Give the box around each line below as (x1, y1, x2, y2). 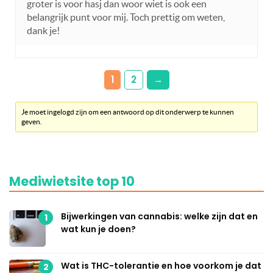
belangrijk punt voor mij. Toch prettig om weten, (27, 12, 225, 23)
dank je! (27, 25, 60, 37)
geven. (21, 118, 43, 126)
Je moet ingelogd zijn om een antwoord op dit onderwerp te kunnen (21, 108, 235, 116)
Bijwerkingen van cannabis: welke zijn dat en (61, 210, 258, 223)
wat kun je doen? (61, 223, 136, 236)
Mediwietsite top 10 (9, 172, 135, 191)
